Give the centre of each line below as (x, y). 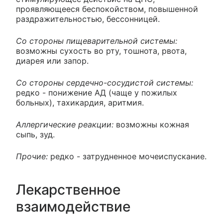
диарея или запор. (52, 61)
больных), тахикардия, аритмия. (80, 103)
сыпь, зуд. (35, 135)
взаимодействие (73, 207)
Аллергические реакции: (65, 125)
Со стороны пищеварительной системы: (97, 41)
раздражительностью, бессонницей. (88, 19)
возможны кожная (151, 125)
